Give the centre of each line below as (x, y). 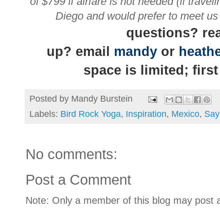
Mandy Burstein (102, 99)
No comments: (71, 154)
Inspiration (146, 114)
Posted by (50, 99)
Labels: (45, 114)
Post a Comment (78, 179)
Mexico (185, 114)
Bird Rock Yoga (91, 114)
